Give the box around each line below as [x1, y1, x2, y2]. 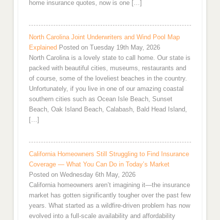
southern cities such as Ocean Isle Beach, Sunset [28, 95, 172, 103]
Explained [28, 44, 57, 52]
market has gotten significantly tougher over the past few [28, 192, 191, 199]
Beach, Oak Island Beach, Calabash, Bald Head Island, [28, 106, 187, 113]
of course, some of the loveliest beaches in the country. [28, 75, 187, 82]
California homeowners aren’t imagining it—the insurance [28, 181, 190, 189]
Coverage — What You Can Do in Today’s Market [28, 161, 169, 168]
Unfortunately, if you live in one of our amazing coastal [28, 85, 184, 93]
